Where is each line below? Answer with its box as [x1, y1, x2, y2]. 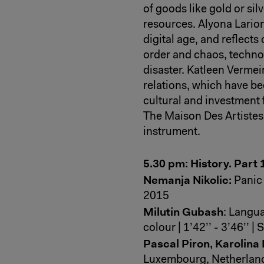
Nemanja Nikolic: [143, 172, 232, 187]
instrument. [143, 127, 200, 138]
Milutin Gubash [143, 204, 223, 219]
